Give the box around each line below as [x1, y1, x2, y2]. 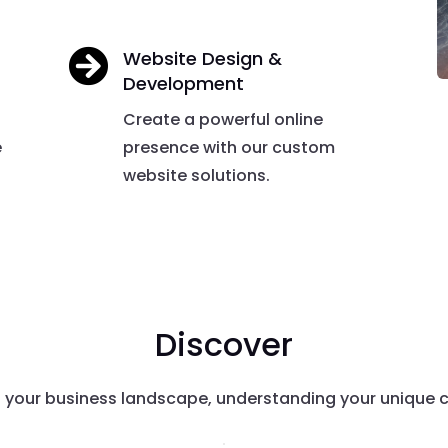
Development [123, 70, 245, 96]
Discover [155, 321, 293, 367]
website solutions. [123, 163, 271, 187]
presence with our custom [123, 135, 336, 159]
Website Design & [123, 45, 283, 71]
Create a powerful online [123, 107, 324, 131]
